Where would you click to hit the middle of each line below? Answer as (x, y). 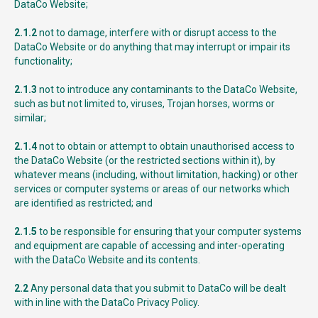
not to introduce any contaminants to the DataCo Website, (167, 89)
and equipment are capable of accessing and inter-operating (149, 246)
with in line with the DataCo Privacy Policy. (107, 302)
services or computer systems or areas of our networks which (152, 189)
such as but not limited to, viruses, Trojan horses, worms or (144, 104)
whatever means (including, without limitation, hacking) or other (156, 175)
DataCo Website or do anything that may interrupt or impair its (152, 47)
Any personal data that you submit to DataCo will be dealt (157, 288)
